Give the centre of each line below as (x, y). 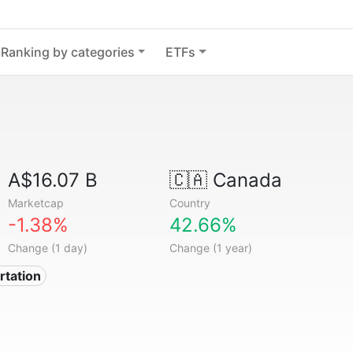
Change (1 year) (210, 248)
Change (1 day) (48, 248)
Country (190, 203)
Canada (244, 180)
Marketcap (36, 203)
